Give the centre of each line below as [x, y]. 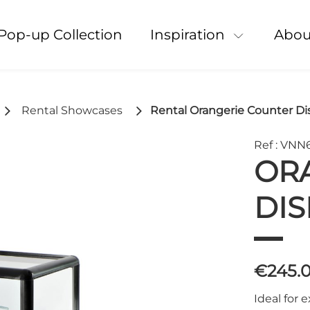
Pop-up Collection [64, 35]
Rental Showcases [72, 110]
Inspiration [189, 35]
